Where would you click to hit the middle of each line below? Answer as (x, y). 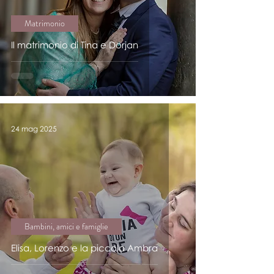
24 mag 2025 (34, 128)
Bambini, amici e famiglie (66, 226)
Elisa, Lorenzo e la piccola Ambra (84, 248)
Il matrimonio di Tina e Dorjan (75, 45)
